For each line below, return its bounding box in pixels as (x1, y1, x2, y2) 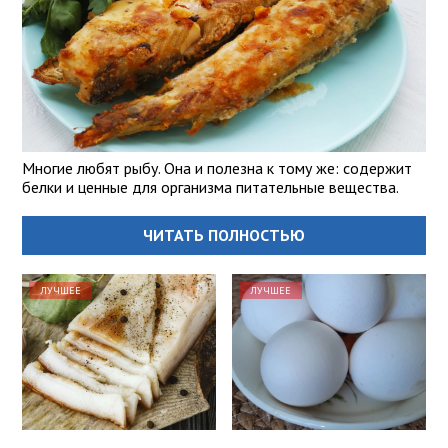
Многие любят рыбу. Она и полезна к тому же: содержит (22, 158, 412, 179)
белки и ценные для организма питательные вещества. (22, 177, 399, 198)
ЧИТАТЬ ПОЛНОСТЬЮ (143, 225, 305, 246)
